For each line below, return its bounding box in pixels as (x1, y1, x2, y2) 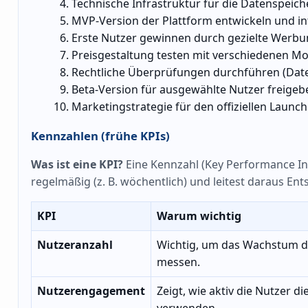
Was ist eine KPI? (31, 156, 123, 172)
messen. (157, 254, 200, 269)
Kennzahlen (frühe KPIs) (31, 127, 170, 144)
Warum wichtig (157, 208, 241, 223)
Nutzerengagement (37, 283, 145, 298)
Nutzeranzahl (37, 236, 113, 252)
